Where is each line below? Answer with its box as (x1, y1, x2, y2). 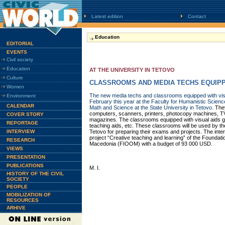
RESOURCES (7, 197, 39, 203)
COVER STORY (7, 111, 44, 117)
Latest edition (91, 14, 123, 19)
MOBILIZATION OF (7, 192, 51, 197)
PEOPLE (7, 184, 28, 189)
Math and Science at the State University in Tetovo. (89, 104, 215, 110)
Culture (7, 75, 23, 80)
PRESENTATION (7, 154, 45, 160)
